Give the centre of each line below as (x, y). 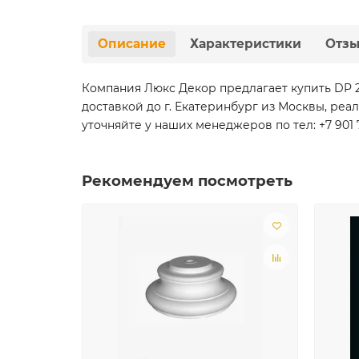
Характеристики (246, 44)
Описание (132, 44)
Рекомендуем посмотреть (187, 181)
